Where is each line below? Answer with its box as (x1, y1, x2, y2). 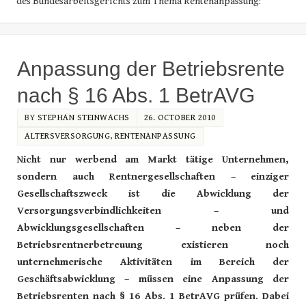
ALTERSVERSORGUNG (25, 130, 110, 141)
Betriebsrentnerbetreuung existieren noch (17, 238, 289, 251)
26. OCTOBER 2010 (143, 112, 216, 123)
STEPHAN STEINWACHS (37, 112, 130, 123)
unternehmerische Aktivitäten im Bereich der (17, 255, 289, 268)
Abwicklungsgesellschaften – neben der (17, 221, 289, 234)
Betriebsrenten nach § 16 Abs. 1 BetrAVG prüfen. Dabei (17, 290, 289, 302)
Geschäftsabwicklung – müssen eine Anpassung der (17, 273, 289, 285)
